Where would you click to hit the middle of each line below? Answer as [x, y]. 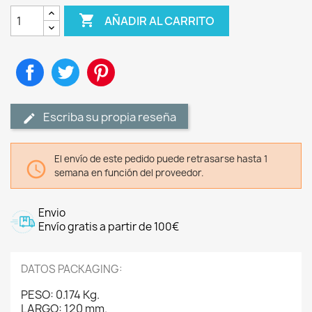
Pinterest [138, 65]
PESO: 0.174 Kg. [60, 295]
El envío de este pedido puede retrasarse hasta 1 [161, 159]
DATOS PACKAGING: [72, 269]
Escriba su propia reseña [110, 117]
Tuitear [97, 65]
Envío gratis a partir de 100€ [109, 227]
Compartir [70, 65]
